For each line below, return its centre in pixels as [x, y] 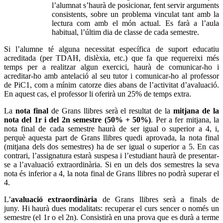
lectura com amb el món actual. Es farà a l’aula [135, 23]
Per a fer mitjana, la [187, 119]
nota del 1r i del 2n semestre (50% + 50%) [78, 119]
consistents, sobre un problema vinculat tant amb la [135, 14]
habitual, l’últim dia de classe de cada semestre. [125, 32]
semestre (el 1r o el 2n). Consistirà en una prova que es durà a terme [111, 217]
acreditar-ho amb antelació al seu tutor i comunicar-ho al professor [111, 76]
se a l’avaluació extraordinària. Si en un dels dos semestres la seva [111, 164]
